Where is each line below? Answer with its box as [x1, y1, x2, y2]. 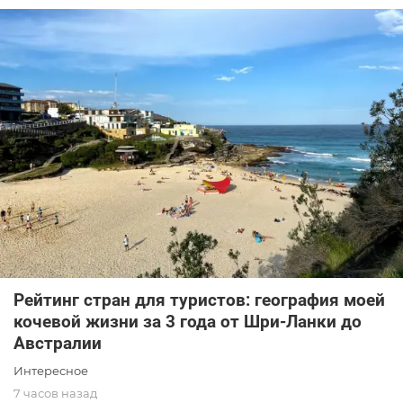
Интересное [13, 363, 88, 378]
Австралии [13, 332, 102, 354]
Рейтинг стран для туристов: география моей [13, 289, 385, 310]
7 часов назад [13, 385, 97, 400]
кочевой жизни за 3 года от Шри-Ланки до [13, 310, 362, 332]
